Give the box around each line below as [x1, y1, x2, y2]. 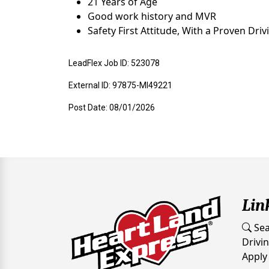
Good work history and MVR [88, 10, 216, 23]
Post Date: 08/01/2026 [68, 103, 155, 112]
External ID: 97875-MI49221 [68, 80, 172, 90]
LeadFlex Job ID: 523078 [68, 58, 160, 68]
